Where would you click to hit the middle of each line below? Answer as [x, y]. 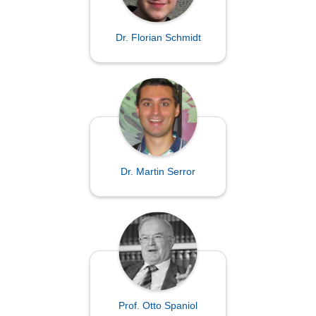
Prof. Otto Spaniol [158, 306]
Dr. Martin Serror [158, 172]
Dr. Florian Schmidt [158, 38]
